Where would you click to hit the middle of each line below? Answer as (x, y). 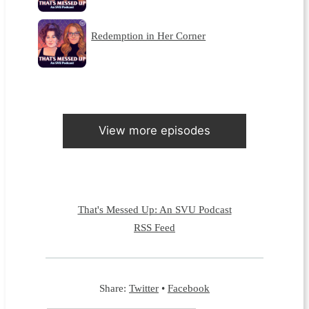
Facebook (189, 288)
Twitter (144, 288)
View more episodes (154, 131)
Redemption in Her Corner (149, 36)
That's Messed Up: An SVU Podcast (154, 209)
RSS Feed (154, 227)
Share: (114, 288)
